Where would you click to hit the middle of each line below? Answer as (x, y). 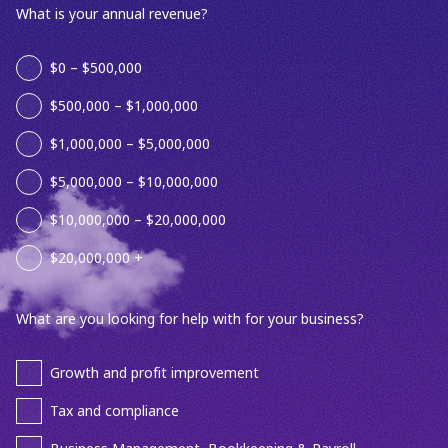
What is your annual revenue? (112, 14)
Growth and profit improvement (154, 372)
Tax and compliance (114, 410)
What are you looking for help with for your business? (190, 319)
